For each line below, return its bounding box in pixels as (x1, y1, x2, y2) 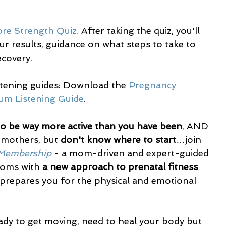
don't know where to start (61, 134, 176, 145)
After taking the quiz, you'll (79, 25, 202, 36)
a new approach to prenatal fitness (42, 161, 200, 172)
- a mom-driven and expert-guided (51, 148, 211, 158)
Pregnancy (129, 80, 179, 90)
